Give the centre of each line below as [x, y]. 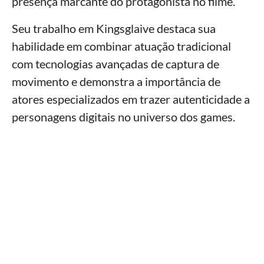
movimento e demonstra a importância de [116, 82]
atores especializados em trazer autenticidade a [131, 99]
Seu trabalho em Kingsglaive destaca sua [114, 29]
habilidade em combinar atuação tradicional [121, 46]
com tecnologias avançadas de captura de [115, 64]
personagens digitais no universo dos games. [123, 117]
